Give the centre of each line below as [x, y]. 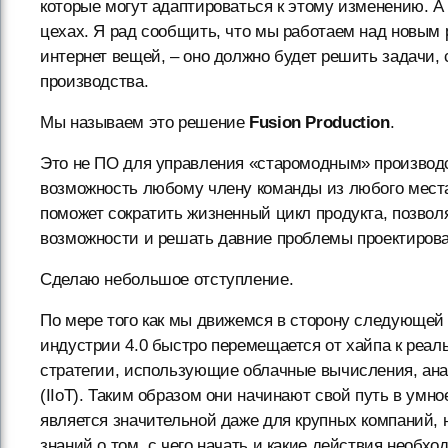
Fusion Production [319, 122]
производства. [94, 81]
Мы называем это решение [145, 122]
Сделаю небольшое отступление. [167, 279]
